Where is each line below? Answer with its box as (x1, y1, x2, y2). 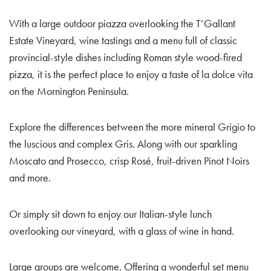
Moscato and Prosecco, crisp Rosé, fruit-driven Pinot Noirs (9, 154, 249, 168)
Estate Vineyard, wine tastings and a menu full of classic (9, 33, 237, 47)
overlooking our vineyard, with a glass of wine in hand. (9, 224, 234, 238)
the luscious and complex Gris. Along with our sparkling (9, 137, 237, 151)
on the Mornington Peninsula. (9, 84, 129, 98)
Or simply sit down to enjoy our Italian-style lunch (9, 207, 212, 221)
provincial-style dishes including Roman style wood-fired (9, 50, 242, 64)
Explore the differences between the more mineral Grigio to (9, 120, 255, 134)
